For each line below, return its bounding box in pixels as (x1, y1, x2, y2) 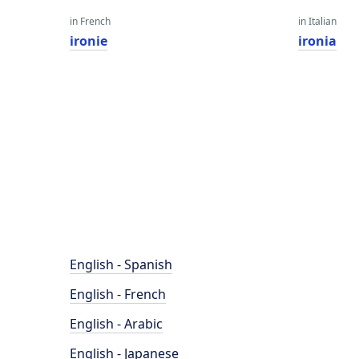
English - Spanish (70, 256, 172, 273)
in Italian (298, 14, 337, 28)
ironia (298, 32, 337, 50)
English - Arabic (70, 315, 163, 333)
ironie (70, 32, 107, 50)
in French (70, 14, 111, 28)
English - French (70, 285, 166, 303)
